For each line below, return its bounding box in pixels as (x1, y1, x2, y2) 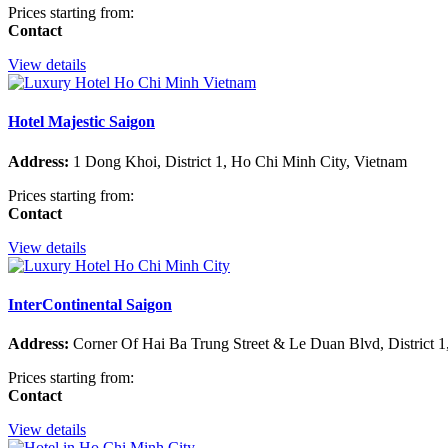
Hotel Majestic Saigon (8, 113, 155, 131)
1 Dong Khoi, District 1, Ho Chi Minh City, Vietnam (69, 152, 407, 170)
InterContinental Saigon (8, 295, 172, 313)
